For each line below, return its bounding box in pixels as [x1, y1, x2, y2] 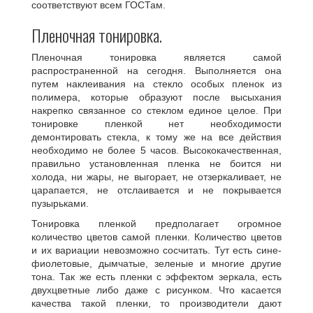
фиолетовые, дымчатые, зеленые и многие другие [31, 258, 282, 269]
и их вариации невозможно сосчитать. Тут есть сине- [31, 245, 282, 256]
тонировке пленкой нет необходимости [31, 118, 282, 129]
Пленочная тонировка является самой [31, 52, 282, 63]
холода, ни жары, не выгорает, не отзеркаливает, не [31, 171, 282, 182]
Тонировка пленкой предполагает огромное [31, 218, 282, 229]
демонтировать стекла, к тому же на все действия [31, 131, 282, 143]
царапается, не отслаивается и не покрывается [31, 184, 282, 196]
